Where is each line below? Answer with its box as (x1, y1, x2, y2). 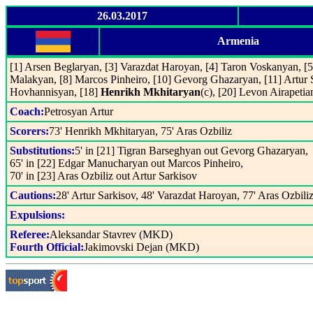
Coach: (10, 105, 44, 117)
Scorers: (10, 125, 49, 137)
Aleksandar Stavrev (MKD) (50, 228, 173, 240)
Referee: (10, 228, 50, 240)
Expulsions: (10, 209, 65, 221)
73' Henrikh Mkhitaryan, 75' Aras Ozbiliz (49, 125, 232, 137)
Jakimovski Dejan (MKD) (84, 241, 199, 253)
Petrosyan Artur (44, 105, 113, 117)
